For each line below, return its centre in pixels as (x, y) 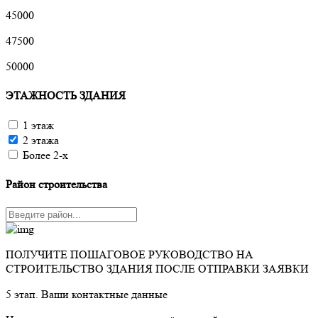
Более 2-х (45, 155)
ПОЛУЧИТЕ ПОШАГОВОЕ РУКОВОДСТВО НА (130, 254)
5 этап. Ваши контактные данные (87, 294)
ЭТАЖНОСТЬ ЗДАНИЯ (66, 95)
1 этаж (38, 126)
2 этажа (41, 141)
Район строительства (56, 185)
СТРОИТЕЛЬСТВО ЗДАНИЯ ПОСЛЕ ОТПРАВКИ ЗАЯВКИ (157, 268)
